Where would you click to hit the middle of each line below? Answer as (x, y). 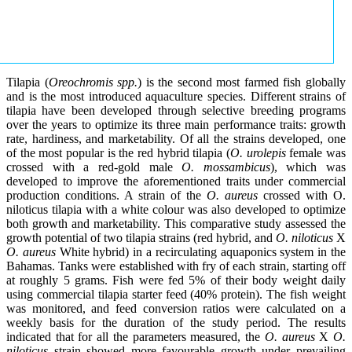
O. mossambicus (226, 167)
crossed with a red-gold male (94, 167)
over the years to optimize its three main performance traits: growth (176, 124)
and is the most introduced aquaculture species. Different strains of (176, 96)
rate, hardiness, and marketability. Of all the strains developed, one (176, 138)
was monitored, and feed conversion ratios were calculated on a (176, 308)
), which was (308, 167)
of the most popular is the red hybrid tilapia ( (118, 152)
